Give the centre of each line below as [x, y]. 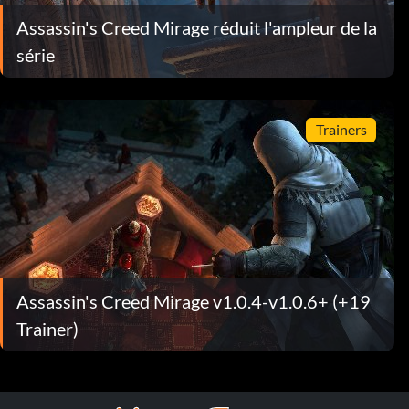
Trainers [341, 130]
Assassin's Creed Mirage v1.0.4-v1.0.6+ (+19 [194, 301]
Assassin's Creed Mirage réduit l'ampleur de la [197, 27]
